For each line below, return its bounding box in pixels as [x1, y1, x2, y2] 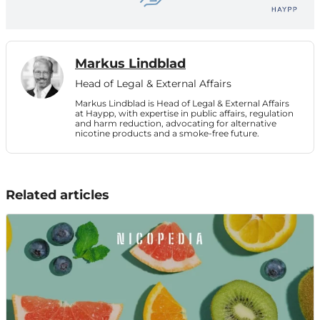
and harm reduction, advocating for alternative [75, 118, 276, 129]
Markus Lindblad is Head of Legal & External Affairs [75, 98, 289, 109]
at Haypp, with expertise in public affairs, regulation [75, 108, 294, 119]
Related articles [6, 187, 109, 204]
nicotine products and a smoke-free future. [75, 128, 259, 139]
